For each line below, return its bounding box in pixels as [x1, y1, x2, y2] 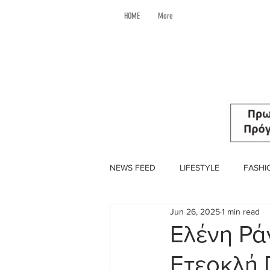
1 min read [222, 206, 260, 216]
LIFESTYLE [180, 162, 219, 172]
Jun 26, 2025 [170, 206, 220, 216]
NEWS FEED [110, 162, 155, 172]
